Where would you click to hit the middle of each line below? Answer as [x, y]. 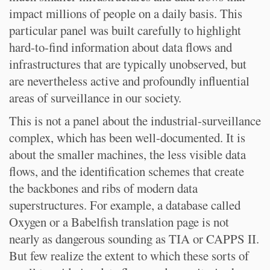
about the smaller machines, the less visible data [127, 154]
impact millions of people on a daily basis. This [126, 13]
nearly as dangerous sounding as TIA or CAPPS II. [134, 239]
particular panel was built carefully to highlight [125, 30]
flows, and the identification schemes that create [127, 171]
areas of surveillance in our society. [95, 98]
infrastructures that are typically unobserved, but [128, 64]
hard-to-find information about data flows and [121, 47]
